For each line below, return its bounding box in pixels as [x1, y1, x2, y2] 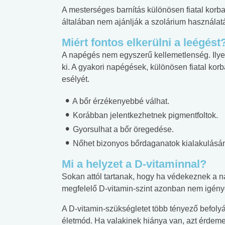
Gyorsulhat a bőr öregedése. [71, 125, 174, 134]
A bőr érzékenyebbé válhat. [71, 96, 169, 105]
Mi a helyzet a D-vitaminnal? [62, 157, 206, 170]
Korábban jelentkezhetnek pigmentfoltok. [71, 110, 218, 120]
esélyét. [62, 74, 89, 83]
